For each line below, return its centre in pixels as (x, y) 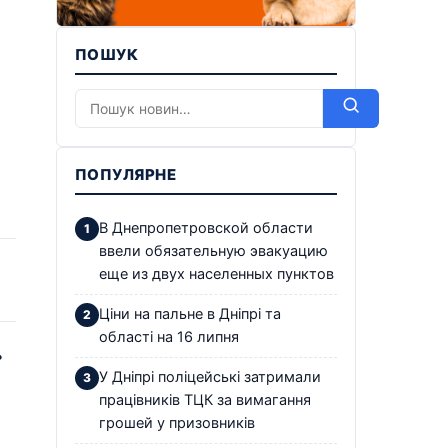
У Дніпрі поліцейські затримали (210, 376)
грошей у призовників (177, 422)
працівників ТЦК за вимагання (205, 399)
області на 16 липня (169, 336)
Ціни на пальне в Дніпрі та (190, 313)
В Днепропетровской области (206, 227)
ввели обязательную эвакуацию (213, 250)
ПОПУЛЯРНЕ (126, 174)
